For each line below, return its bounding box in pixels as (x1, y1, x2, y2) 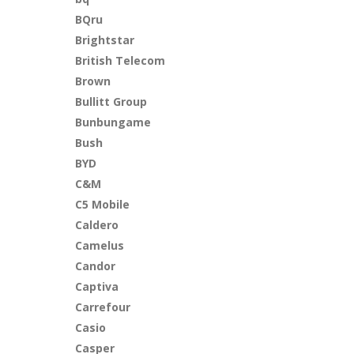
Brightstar (75, 32, 135, 47)
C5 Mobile (75, 197, 130, 212)
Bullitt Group (75, 94, 148, 109)
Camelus (75, 238, 125, 253)
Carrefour (75, 299, 131, 314)
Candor (75, 258, 116, 273)
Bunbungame (75, 115, 152, 130)
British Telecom (75, 53, 166, 68)
